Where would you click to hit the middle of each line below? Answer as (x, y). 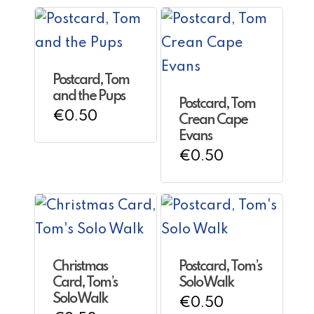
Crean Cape (213, 121)
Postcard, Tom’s (220, 267)
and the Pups (89, 97)
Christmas (80, 267)
